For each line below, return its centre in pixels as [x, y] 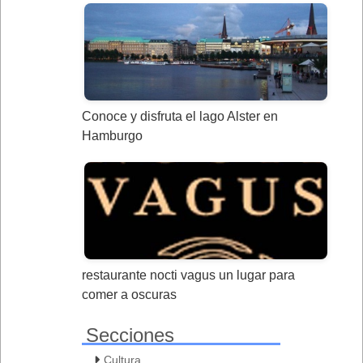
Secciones [130, 335]
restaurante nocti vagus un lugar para [188, 275]
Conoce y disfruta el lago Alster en [180, 116]
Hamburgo [112, 135]
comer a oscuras [129, 294]
